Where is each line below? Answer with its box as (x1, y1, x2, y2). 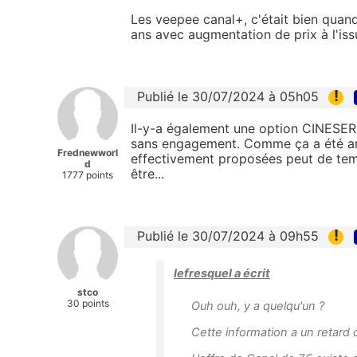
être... (131, 165, 164, 182)
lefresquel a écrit (174, 266, 270, 281)
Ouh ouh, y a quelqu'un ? (191, 299, 324, 314)
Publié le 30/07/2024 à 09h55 (137, 227, 319, 244)
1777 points (62, 168, 113, 181)
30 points (66, 296, 109, 309)
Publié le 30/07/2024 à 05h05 (137, 88, 319, 104)
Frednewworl (57, 146, 118, 159)
